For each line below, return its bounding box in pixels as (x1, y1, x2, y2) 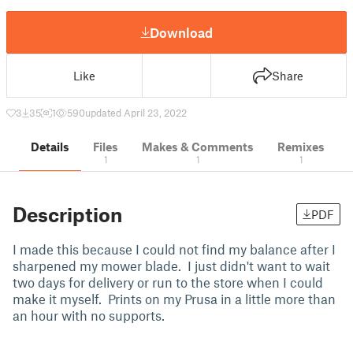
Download (150, 24, 213, 40)
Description (13, 203, 122, 226)
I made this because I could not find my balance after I (13, 241, 336, 257)
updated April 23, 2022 (85, 106, 187, 119)
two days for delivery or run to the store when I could (13, 274, 323, 290)
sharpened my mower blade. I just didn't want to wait (13, 258, 330, 273)
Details (31, 139, 69, 154)
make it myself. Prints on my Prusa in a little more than (13, 291, 336, 307)
